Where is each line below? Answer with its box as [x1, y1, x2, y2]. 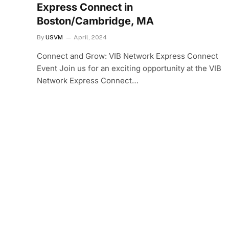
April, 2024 [74, 34, 107, 41]
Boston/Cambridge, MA [37, 15, 154, 28]
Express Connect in [37, 1, 133, 14]
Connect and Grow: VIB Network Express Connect [37, 51, 218, 61]
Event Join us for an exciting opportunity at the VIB [37, 63, 221, 74]
